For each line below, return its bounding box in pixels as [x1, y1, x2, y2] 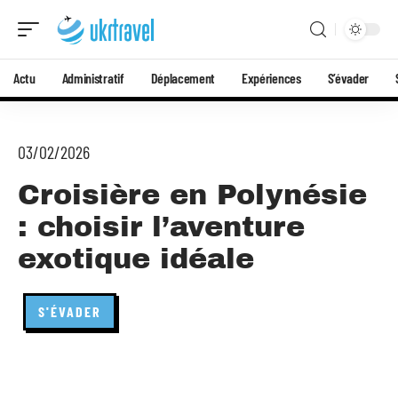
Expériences [242, 69, 301, 86]
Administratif [61, 69, 124, 86]
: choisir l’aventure [18, 211, 305, 243]
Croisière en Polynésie [18, 179, 367, 211]
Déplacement [150, 69, 216, 86]
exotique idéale [18, 243, 254, 275]
